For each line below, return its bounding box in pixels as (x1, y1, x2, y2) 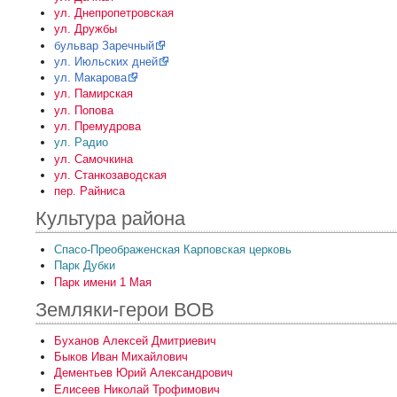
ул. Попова (53, 103, 113, 117)
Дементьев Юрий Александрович (53, 366, 233, 380)
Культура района (35, 207, 186, 230)
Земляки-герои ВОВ (35, 298, 215, 321)
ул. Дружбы (53, 22, 117, 36)
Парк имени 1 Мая (53, 275, 152, 289)
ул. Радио (53, 136, 108, 150)
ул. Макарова (53, 71, 127, 85)
